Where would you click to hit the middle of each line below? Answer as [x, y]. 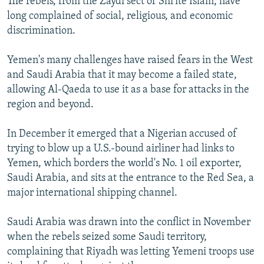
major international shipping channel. [92, 193]
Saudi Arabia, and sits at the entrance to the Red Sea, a [131, 178]
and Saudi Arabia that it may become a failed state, [122, 75]
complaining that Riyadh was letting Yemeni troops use [131, 252]
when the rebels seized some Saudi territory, [107, 237]
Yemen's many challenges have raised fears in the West [130, 60]
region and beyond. [50, 104]
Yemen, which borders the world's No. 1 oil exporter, [124, 163]
